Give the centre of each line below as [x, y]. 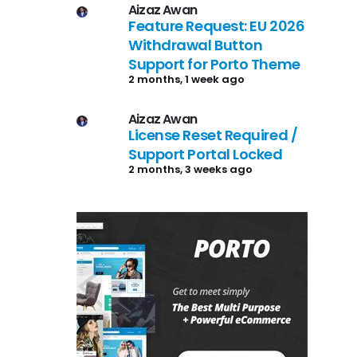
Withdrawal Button [196, 45]
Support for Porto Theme [214, 64]
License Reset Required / [213, 135]
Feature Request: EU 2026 [217, 25]
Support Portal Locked [206, 154]
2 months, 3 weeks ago [190, 169]
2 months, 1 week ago [186, 79]
